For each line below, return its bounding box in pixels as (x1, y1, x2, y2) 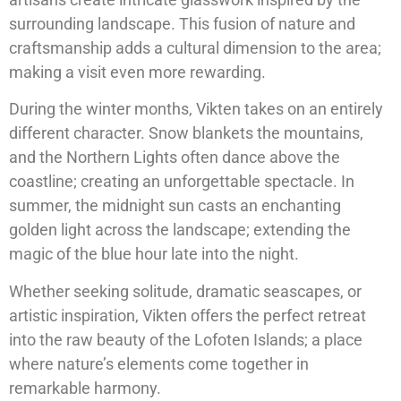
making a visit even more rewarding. (9, 62, 266, 81)
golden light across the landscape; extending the (9, 220, 351, 240)
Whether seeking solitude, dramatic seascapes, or (9, 281, 362, 301)
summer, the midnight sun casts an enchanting (9, 196, 341, 216)
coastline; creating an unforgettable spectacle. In (9, 172, 354, 192)
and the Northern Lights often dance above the (9, 148, 340, 167)
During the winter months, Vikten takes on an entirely (9, 99, 383, 119)
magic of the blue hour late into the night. (9, 244, 299, 264)
